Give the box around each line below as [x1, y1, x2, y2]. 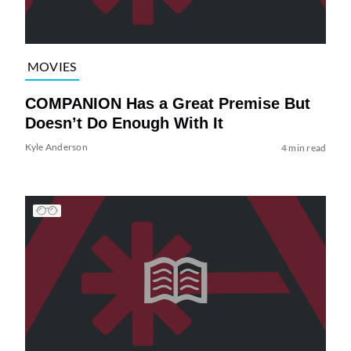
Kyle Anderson [24, 140, 88, 153]
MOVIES [27, 59, 77, 74]
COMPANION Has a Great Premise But [24, 94, 310, 112]
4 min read [280, 141, 327, 154]
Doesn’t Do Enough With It [24, 114, 223, 132]
